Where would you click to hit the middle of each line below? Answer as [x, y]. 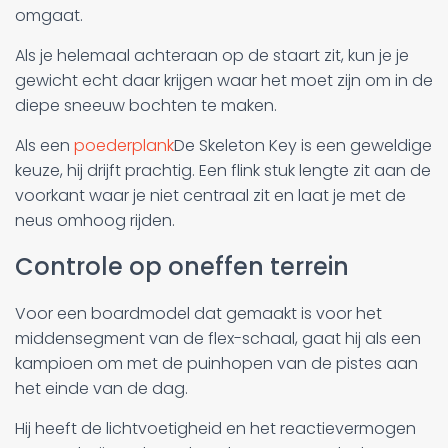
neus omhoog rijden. [95, 220]
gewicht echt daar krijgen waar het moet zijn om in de [224, 80]
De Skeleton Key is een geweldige [303, 145]
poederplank [124, 145]
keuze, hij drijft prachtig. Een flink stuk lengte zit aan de [223, 170]
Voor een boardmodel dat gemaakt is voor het [198, 313]
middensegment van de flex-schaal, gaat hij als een [218, 338]
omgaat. [49, 15]
